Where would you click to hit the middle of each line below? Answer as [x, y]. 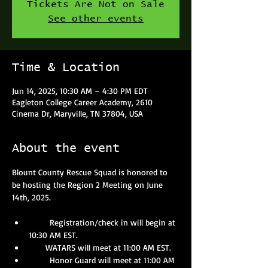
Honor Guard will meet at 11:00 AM [103, 260]
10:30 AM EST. [53, 235]
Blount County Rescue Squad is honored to [91, 172]
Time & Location [66, 68]
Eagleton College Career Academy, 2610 [82, 102]
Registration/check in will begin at [103, 222]
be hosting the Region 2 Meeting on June [89, 185]
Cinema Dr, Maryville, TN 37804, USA [77, 113]
